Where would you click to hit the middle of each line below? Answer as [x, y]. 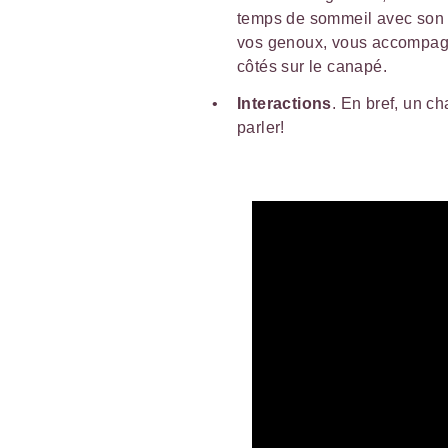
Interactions [284, 103]
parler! [261, 127]
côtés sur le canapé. [312, 66]
